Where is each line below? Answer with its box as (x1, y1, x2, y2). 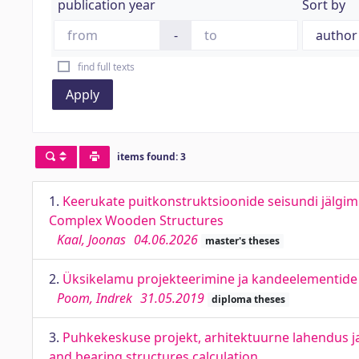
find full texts (77, 60, 135, 74)
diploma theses (211, 292, 285, 306)
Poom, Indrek (57, 289, 132, 307)
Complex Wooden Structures (49, 212, 224, 229)
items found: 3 (116, 150, 186, 164)
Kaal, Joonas (57, 231, 126, 248)
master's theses (204, 234, 280, 248)
